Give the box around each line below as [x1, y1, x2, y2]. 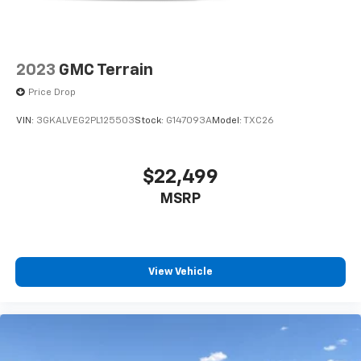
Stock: [135, 116, 166, 127]
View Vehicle [148, 267, 213, 278]
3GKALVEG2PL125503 [36, 116, 135, 127]
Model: [212, 116, 243, 127]
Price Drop [28, 87, 76, 98]
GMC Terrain [59, 61, 153, 78]
